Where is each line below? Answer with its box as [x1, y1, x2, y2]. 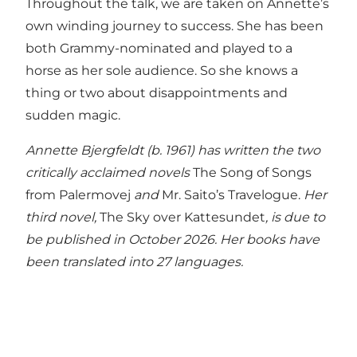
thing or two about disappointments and [25, 84, 288, 100]
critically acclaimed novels [25, 164, 193, 180]
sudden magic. [25, 107, 120, 123]
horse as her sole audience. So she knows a [25, 62, 298, 78]
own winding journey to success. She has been [25, 18, 324, 33]
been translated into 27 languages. [25, 253, 243, 269]
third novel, [25, 209, 100, 225]
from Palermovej [25, 186, 134, 202]
